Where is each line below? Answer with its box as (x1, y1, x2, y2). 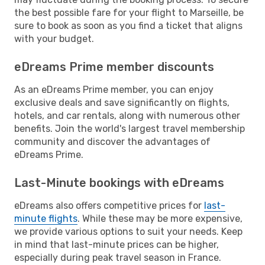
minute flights (14, 212, 77, 224)
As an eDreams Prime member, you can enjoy (14, 83, 214, 95)
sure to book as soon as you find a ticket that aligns (14, 20, 243, 31)
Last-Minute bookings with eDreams (14, 175, 224, 190)
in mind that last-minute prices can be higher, (14, 238, 219, 250)
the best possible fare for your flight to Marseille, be (14, 7, 244, 18)
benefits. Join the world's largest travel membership (14, 122, 245, 134)
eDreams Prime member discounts (14, 59, 214, 74)
